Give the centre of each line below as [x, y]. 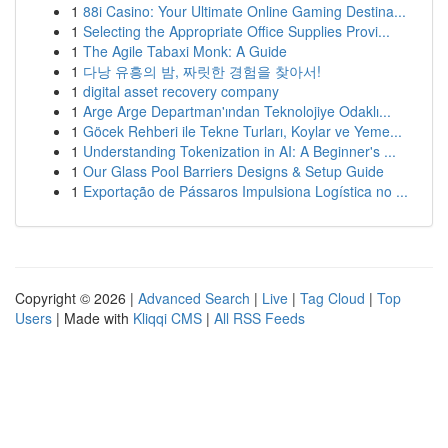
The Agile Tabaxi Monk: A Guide [185, 51]
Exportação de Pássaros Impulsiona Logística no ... [245, 191]
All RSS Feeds [259, 318]
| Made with [92, 318]
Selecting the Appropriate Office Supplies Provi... [236, 31]
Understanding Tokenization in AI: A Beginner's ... [239, 151]
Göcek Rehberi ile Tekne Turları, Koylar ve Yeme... [242, 131]
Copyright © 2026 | [76, 298]
